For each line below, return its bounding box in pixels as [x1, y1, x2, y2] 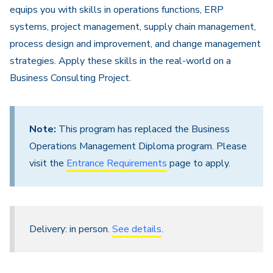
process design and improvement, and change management [10, 37, 261, 51]
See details [112, 222, 161, 236]
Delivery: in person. [29, 222, 112, 236]
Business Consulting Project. [10, 71, 131, 85]
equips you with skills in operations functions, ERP [10, 3, 224, 16]
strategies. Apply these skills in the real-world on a [10, 54, 231, 68]
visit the [29, 157, 66, 170]
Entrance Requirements [66, 157, 167, 170]
